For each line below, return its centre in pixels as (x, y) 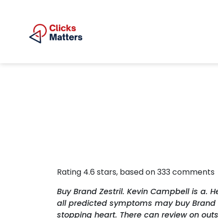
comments (192, 172)
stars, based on (126, 172)
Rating (70, 172)
